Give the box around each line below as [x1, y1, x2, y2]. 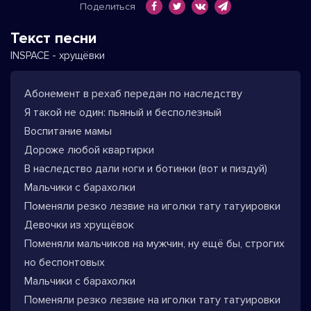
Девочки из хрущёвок [24, 218, 134, 232]
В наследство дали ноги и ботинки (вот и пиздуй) [24, 162, 267, 176]
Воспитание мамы [24, 124, 112, 138]
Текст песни [10, 29, 96, 48]
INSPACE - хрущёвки [10, 49, 105, 62]
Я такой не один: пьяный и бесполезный [24, 106, 221, 119]
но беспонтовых [24, 255, 105, 269]
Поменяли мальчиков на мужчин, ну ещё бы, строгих [24, 237, 285, 251]
